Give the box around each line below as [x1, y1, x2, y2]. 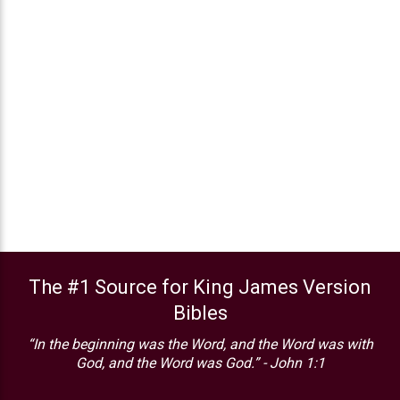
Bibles [172, 301, 228, 324]
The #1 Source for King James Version [29, 275, 371, 298]
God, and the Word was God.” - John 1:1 [75, 354, 325, 371]
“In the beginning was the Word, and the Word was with [27, 335, 373, 353]
